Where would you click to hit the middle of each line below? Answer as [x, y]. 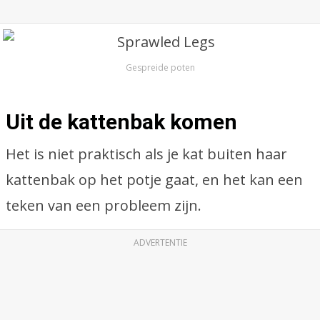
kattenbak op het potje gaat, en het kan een [154, 180]
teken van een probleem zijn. [104, 205]
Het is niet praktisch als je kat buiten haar [146, 154]
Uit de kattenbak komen [121, 122]
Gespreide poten [160, 67]
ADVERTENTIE [160, 242]
